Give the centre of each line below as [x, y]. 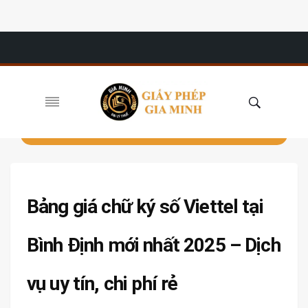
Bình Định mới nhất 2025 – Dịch [154, 245]
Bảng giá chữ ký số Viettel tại [145, 207]
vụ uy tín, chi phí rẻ [102, 284]
